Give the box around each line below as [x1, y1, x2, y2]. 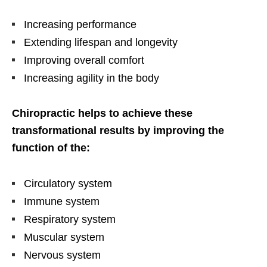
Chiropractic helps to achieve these [12, 107, 193, 120]
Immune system [24, 195, 100, 208]
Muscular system [24, 231, 104, 244]
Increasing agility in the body [24, 72, 159, 85]
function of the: [12, 142, 90, 154]
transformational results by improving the [12, 125, 224, 137]
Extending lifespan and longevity [24, 36, 178, 49]
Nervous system [24, 249, 101, 262]
